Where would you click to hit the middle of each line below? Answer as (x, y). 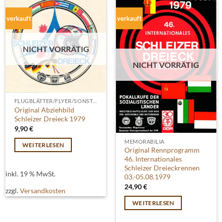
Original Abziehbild (44, 110)
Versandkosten (43, 190)
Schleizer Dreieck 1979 (50, 119)
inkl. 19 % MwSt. (31, 173)
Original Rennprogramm (162, 150)
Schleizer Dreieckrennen (162, 168)
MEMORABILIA (144, 141)
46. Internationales (153, 159)
